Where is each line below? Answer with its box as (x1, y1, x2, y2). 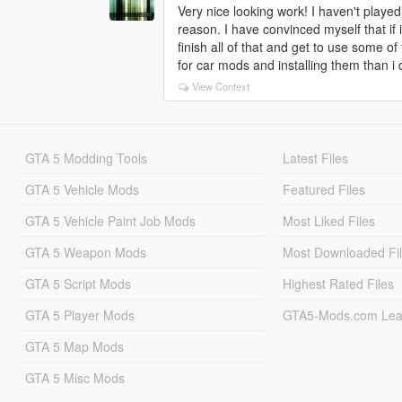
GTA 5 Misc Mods (24, 369, 125, 388)
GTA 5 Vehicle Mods (24, 180, 139, 199)
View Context (192, 79, 250, 94)
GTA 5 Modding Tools (24, 149, 147, 168)
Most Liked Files (283, 212, 376, 231)
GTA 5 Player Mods (24, 306, 135, 325)
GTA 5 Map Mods (24, 337, 124, 356)
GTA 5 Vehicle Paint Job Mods (24, 212, 196, 231)
